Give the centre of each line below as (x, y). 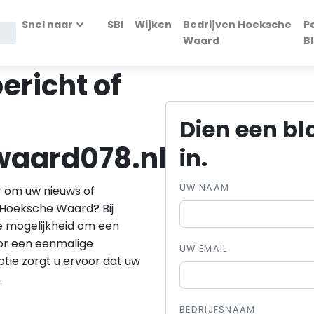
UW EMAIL (204, 249)
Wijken (153, 25)
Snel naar (48, 25)
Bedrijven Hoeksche (237, 25)
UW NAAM (205, 188)
